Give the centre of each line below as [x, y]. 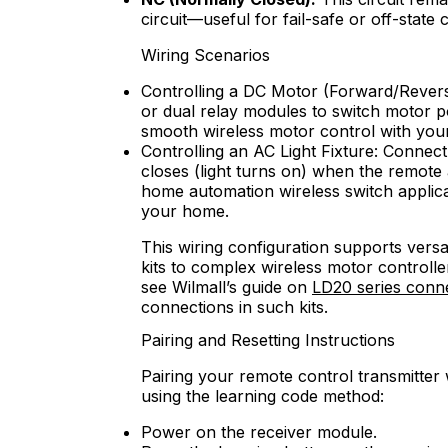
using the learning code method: [262, 395]
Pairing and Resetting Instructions [268, 339]
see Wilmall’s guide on [226, 286]
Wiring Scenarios [205, 54]
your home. [185, 210]
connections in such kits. [234, 306]
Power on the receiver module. [259, 431]
